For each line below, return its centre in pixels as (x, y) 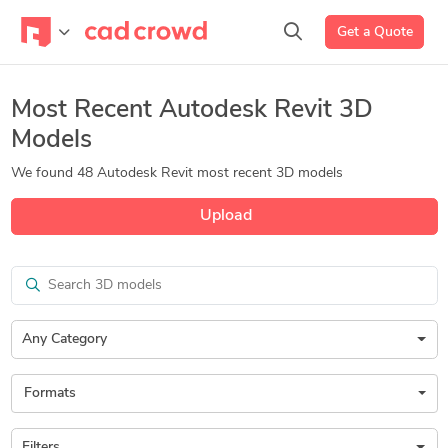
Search (31, 275)
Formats (49, 393)
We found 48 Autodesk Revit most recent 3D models (176, 173)
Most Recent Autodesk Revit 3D (191, 110)
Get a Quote (374, 32)
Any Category (64, 339)
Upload (224, 216)
